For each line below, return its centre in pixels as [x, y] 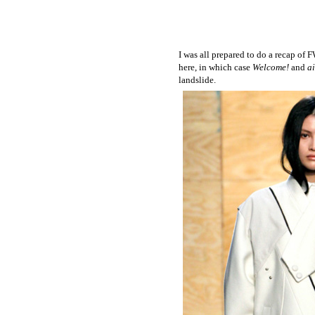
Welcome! [271, 67]
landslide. [197, 80]
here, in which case [216, 67]
